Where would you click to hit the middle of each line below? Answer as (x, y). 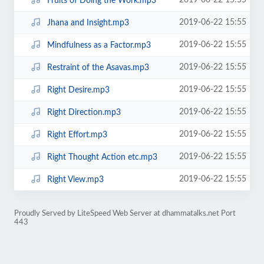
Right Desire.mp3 (78, 90)
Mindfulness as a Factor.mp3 (99, 45)
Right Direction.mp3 (84, 112)
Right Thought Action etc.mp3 (102, 157)
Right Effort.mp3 (77, 135)
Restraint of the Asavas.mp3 (98, 67)
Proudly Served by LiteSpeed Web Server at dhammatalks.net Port (125, 213)
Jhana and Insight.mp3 (88, 23)
